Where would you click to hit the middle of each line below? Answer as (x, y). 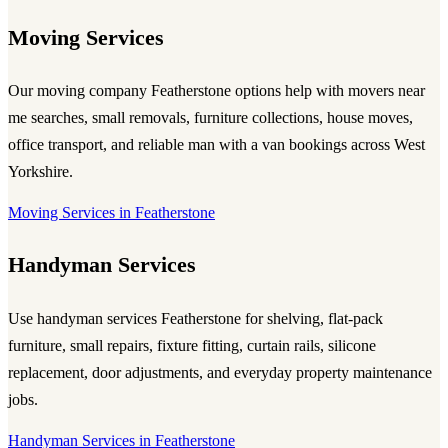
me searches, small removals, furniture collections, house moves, (210, 118)
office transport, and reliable (98, 145)
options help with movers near (328, 91)
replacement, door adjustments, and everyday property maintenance (220, 372)
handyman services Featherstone (139, 318)
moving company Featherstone (134, 91)
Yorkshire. (40, 172)
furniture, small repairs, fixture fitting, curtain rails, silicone (192, 345)
